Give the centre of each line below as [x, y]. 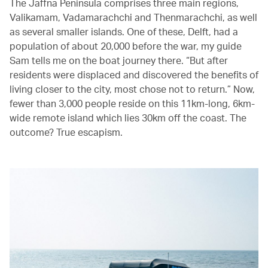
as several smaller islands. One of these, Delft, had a [124, 31]
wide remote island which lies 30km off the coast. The [128, 117]
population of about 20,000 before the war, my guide [126, 45]
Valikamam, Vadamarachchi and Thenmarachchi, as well [133, 17]
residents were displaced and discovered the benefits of [134, 74]
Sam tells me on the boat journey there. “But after [119, 60]
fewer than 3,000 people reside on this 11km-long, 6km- [132, 103]
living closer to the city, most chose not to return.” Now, [132, 89]
